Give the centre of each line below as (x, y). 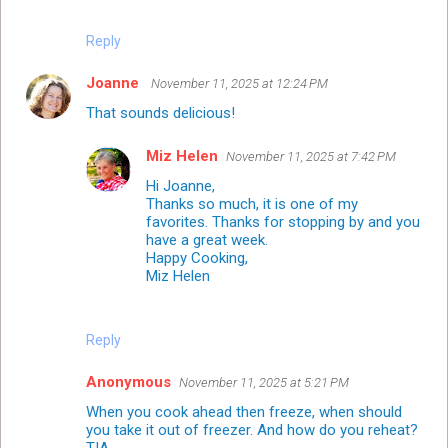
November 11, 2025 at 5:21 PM (264, 382)
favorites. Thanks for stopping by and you (283, 221)
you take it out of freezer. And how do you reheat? (252, 429)
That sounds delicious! (160, 112)
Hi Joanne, (180, 185)
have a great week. (207, 239)
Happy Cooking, (197, 257)
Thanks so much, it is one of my (252, 203)
